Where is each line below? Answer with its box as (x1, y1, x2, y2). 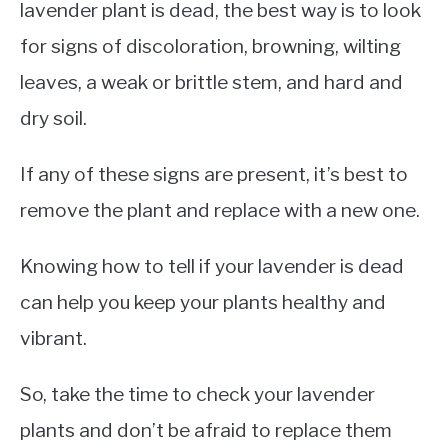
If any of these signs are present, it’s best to (20, 162, 408, 187)
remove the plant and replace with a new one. (20, 198, 420, 223)
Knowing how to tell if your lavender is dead (20, 254, 404, 279)
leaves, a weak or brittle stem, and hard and (20, 70, 403, 95)
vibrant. (20, 326, 87, 351)
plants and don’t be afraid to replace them (20, 418, 392, 443)
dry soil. (20, 106, 87, 131)
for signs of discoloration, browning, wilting (20, 34, 401, 59)
